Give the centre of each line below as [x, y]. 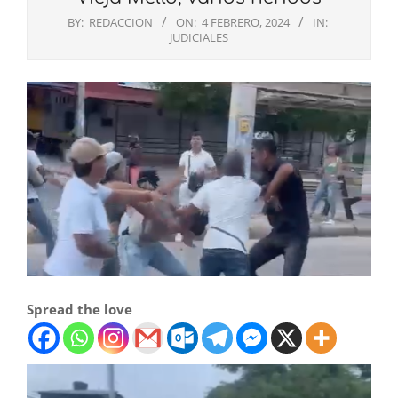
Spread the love [80, 310]
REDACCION [121, 23]
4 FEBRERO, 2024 [246, 23]
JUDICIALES [199, 38]
